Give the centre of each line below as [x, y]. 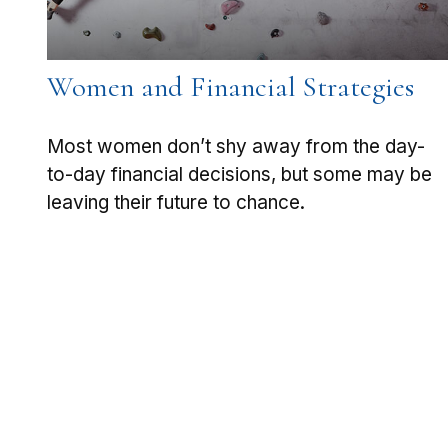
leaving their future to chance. [175, 202]
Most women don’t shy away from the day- [235, 146]
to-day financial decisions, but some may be [239, 174]
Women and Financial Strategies [230, 87]
